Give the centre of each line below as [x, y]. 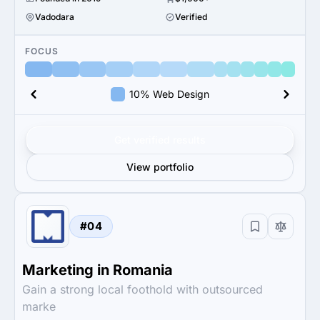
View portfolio [160, 167]
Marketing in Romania [97, 270]
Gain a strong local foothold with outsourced [142, 289]
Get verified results [160, 140]
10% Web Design [169, 94]
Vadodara [55, 17]
